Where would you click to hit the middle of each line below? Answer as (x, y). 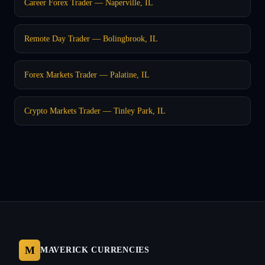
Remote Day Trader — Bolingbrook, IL (91, 38)
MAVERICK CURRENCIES (95, 250)
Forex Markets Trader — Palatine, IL (87, 74)
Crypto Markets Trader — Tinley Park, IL (95, 110)
